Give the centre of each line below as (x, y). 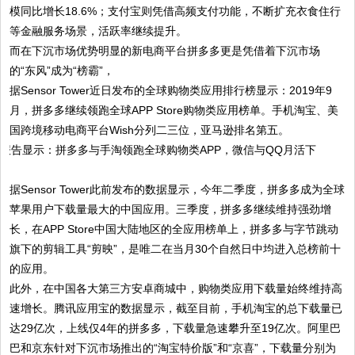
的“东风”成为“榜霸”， (62, 71)
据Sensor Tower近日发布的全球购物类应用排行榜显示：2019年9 (171, 90)
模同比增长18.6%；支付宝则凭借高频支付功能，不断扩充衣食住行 (176, 11)
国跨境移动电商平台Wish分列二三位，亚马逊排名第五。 (150, 130)
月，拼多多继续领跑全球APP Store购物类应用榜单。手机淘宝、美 (174, 110)
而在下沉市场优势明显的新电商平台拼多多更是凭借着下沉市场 (165, 51)
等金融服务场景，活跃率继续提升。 (99, 31)
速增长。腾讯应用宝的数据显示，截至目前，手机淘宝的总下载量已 (176, 308)
